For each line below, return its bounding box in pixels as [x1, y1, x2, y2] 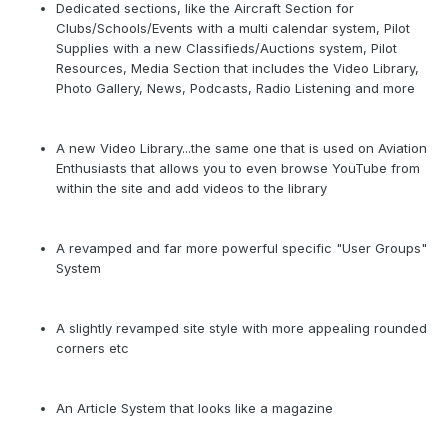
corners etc [56, 340, 129, 357]
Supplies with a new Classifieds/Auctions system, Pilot [56, 40, 397, 57]
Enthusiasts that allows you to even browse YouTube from [56, 160, 420, 177]
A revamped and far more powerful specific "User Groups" [56, 240, 427, 257]
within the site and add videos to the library [56, 180, 327, 197]
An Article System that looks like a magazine [56, 400, 333, 417]
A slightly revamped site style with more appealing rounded [56, 320, 427, 337]
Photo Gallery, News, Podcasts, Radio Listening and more [56, 80, 415, 97]
